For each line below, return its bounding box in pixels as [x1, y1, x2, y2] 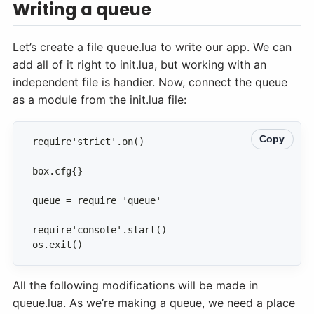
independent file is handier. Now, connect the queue [13, 75, 287, 90]
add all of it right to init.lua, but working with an [13, 57, 266, 72]
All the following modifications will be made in [13, 278, 258, 293]
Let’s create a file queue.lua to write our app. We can [13, 40, 292, 55]
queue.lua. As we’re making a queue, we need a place [13, 296, 295, 310]
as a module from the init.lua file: [13, 93, 186, 107]
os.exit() [32, 239, 83, 251]
